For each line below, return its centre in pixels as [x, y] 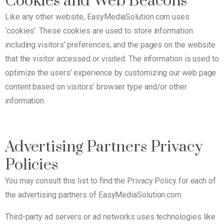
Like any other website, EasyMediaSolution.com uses [97, 16]
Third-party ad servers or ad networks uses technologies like [110, 216]
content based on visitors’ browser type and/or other [96, 86]
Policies [31, 164]
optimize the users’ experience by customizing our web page [111, 72]
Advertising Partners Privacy [104, 146]
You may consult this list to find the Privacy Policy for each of [110, 180]
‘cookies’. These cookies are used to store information [99, 30]
